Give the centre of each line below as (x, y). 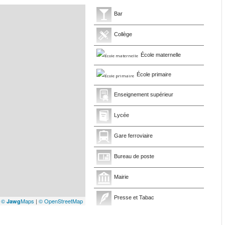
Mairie (121, 177)
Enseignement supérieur (143, 94)
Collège (123, 34)
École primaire (154, 75)
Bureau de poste (134, 156)
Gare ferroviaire (133, 135)
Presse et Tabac (134, 197)
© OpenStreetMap (61, 201)
